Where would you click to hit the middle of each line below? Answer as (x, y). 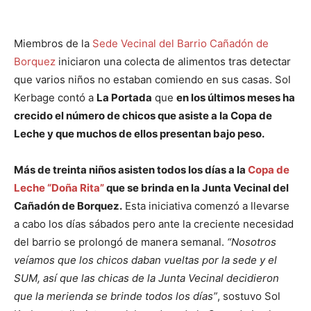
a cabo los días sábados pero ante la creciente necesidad (154, 224)
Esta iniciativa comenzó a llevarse (206, 206)
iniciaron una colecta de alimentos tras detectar (175, 61)
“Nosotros (252, 242)
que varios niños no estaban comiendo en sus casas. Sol (152, 79)
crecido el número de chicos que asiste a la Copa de (143, 116)
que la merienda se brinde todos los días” (116, 296)
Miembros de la (53, 43)
